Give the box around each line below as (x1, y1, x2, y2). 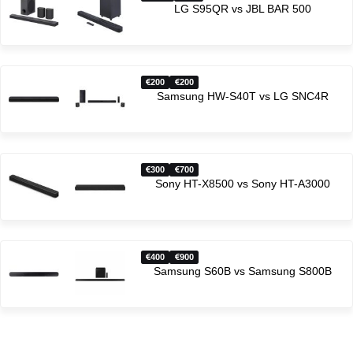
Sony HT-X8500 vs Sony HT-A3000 (154, 177, 330, 191)
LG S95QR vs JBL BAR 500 (173, 2, 311, 16)
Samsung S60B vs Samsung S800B (153, 264, 332, 277)
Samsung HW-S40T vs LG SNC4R (156, 90, 329, 103)
